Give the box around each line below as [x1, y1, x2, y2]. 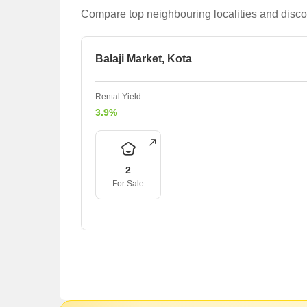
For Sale [112, 179, 144, 188]
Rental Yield [95, 92, 141, 101]
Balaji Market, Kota [95, 53, 192, 64]
